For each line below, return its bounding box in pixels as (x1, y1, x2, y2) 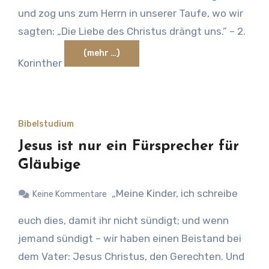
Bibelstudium (17, 119, 74, 130)
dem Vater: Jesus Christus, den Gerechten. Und (17, 250, 244, 263)
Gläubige (17, 158, 80, 173)
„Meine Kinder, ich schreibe (109, 187, 238, 200)
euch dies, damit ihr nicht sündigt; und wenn (17, 214, 229, 227)
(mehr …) (83, 48, 120, 59)
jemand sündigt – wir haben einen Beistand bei (17, 232, 241, 245)
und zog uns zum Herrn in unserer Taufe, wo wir (17, 7, 243, 20)
